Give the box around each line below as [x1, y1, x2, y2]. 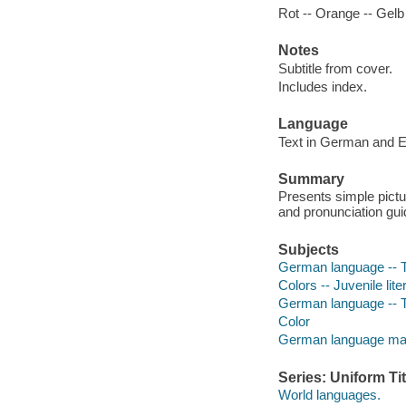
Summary [277, 170, 344, 187]
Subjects [277, 241, 339, 257]
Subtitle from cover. [277, 60, 392, 76]
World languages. [277, 387, 381, 403]
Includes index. [277, 78, 367, 94]
